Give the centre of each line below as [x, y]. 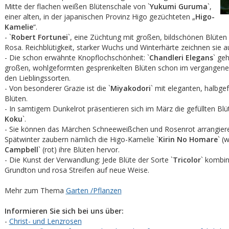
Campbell [21, 150]
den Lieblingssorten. [37, 78]
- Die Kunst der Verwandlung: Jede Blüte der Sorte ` [88, 160]
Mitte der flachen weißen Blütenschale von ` [77, 6]
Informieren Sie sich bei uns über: [64, 211]
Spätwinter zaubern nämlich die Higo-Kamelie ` [81, 139]
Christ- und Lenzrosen [45, 221]
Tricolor [187, 160]
